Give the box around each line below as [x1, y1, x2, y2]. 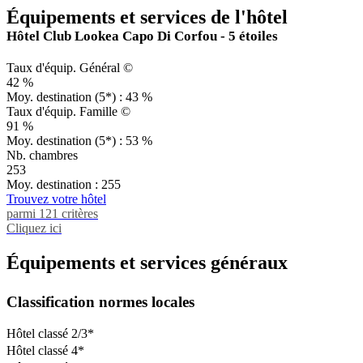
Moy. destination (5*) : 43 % [6, 89, 152, 104]
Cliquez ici [6, 220, 62, 235]
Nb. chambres [6, 147, 78, 162]
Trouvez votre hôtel [6, 191, 106, 206]
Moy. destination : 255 [6, 177, 121, 191]
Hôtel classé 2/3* [6, 326, 94, 340]
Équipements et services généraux [6, 251, 288, 273]
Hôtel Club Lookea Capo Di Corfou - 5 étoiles [6, 28, 278, 44]
